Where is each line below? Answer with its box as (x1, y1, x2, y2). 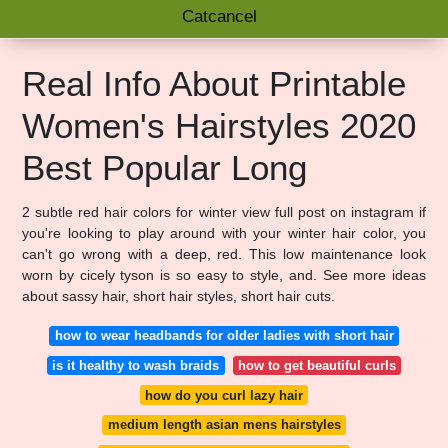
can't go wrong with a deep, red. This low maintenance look (22, 246, 426, 262)
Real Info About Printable (22, 64, 406, 103)
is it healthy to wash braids (52, 357, 220, 373)
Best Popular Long (22, 148, 307, 187)
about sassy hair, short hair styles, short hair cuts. (22, 288, 335, 304)
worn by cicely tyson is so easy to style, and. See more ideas (22, 267, 426, 283)
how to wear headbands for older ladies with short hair (54, 328, 394, 344)
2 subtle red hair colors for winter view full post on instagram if (22, 204, 426, 220)
